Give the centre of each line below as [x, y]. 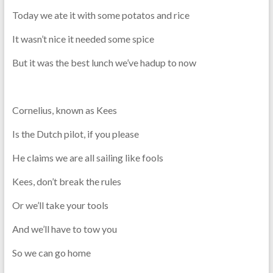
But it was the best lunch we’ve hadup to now [104, 62]
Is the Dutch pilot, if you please [75, 133]
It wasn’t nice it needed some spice [83, 38]
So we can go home [51, 252]
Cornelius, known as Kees [64, 110]
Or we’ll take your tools [60, 205]
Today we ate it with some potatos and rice [101, 15]
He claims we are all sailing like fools [87, 157]
